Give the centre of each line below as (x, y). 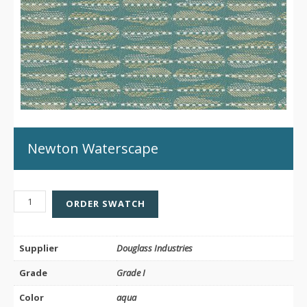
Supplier (39, 248)
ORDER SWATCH (105, 204)
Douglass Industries (155, 248)
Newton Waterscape (93, 148)
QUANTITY (37, 226)
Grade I (131, 273)
